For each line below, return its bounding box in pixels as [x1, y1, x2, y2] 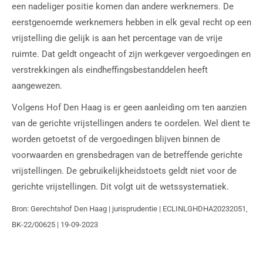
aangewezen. [12, 80, 62, 91]
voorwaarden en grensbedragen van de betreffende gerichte [12, 149, 242, 160]
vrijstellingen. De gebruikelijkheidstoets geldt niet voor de [12, 165, 237, 176]
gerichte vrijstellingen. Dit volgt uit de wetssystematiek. [12, 181, 229, 192]
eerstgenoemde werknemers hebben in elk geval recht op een [12, 16, 251, 28]
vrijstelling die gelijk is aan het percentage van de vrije [12, 32, 222, 43]
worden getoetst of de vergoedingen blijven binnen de [12, 133, 220, 144]
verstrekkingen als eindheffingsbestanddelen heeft [12, 64, 208, 75]
